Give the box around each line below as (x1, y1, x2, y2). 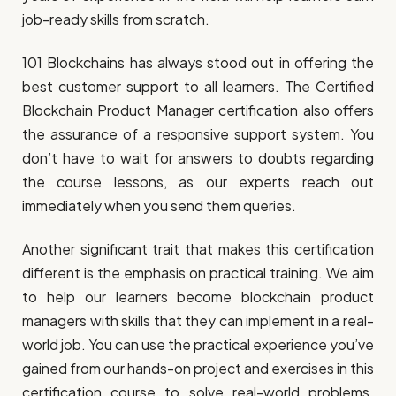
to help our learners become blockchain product (22, 287, 374, 307)
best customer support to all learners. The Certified (22, 77, 374, 96)
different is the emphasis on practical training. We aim (22, 263, 374, 283)
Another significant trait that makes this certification (22, 240, 374, 259)
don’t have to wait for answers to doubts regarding (22, 148, 374, 168)
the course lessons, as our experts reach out (22, 172, 374, 192)
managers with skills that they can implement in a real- (22, 311, 374, 331)
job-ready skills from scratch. (22, 9, 212, 28)
